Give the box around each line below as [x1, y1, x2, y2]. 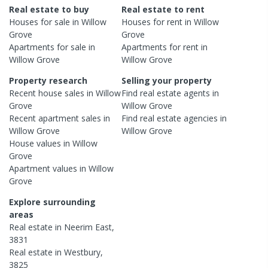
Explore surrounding [9, 196, 96, 208]
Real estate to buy [9, 3, 89, 15]
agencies [184, 112, 218, 124]
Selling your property [121, 74, 212, 86]
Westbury [64, 246, 100, 258]
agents [184, 87, 211, 99]
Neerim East [64, 221, 112, 233]
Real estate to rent [121, 3, 205, 15]
